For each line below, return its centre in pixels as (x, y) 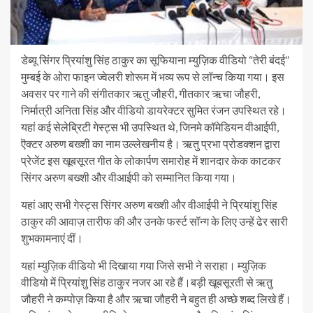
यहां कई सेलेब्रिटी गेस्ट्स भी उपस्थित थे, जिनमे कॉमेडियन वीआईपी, (150, 127)
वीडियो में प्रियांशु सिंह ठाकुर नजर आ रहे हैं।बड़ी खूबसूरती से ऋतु (147, 282)
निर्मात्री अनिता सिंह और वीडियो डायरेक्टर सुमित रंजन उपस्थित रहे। (154, 110)
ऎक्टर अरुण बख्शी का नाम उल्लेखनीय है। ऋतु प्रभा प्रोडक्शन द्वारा (151, 144)
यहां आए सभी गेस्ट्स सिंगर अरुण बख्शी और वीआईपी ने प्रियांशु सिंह (149, 204)
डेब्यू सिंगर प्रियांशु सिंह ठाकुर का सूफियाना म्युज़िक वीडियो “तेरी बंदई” (155, 60)
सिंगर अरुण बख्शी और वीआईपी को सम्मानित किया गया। (129, 177)
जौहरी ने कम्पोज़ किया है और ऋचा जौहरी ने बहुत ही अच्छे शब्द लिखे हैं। (156, 299)
